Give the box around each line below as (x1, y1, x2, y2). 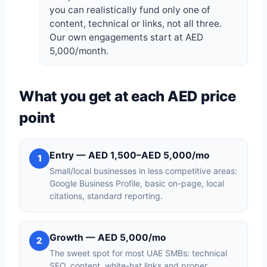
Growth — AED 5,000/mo (49, 232, 166, 243)
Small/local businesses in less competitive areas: (49, 166, 237, 176)
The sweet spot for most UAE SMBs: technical (49, 248, 227, 258)
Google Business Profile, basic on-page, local (49, 178, 224, 188)
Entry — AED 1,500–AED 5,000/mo (49, 150, 210, 161)
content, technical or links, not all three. (49, 18, 222, 29)
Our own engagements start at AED (49, 32, 203, 43)
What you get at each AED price (19, 88, 236, 105)
